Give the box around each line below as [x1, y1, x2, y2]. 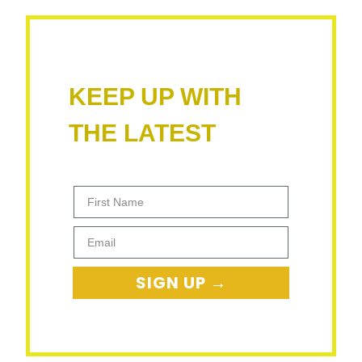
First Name [73, 184, 132, 198]
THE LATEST [69, 119, 216, 146]
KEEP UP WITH [69, 82, 242, 110]
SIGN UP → [135, 271, 227, 294]
